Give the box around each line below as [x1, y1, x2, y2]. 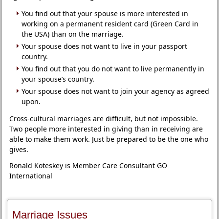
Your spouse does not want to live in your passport [22, 42, 188, 51]
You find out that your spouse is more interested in [22, 9, 189, 18]
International [9, 171, 53, 180]
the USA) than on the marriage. [22, 29, 124, 39]
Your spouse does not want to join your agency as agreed [22, 87, 210, 96]
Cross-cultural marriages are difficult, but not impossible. [9, 114, 198, 123]
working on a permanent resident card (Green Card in [22, 19, 199, 28]
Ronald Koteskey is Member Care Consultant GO [9, 161, 168, 170]
